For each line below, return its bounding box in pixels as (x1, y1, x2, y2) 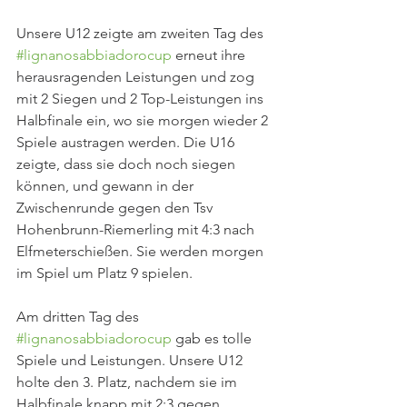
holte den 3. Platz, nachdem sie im (16, 373, 241, 391)
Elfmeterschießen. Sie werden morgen (16, 243, 267, 260)
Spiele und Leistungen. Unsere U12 (16, 352, 246, 369)
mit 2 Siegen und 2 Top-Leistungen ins (16, 90, 267, 107)
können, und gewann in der (16, 177, 197, 194)
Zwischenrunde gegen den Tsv (16, 199, 216, 216)
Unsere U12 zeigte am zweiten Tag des (16, 25, 267, 42)
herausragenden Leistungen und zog (16, 68, 258, 85)
